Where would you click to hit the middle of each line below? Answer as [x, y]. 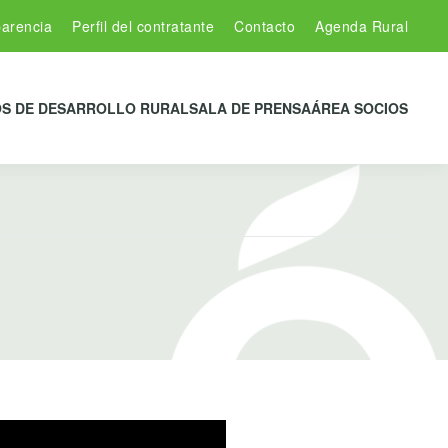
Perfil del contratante [143, 26]
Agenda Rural [361, 26]
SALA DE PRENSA [250, 108]
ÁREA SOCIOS [359, 108]
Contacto [264, 26]
